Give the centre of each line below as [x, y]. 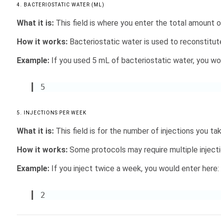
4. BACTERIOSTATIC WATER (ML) [60, 5]
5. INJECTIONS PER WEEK [51, 113]
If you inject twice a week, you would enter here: [134, 168]
